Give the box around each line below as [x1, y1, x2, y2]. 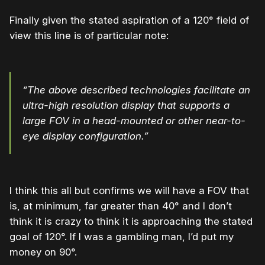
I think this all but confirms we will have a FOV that [9, 185, 249, 197]
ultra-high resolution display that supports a [22, 99, 230, 112]
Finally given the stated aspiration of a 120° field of [9, 14, 249, 27]
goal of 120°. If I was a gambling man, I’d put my [9, 231, 234, 243]
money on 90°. [9, 246, 77, 258]
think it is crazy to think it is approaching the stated [9, 215, 253, 228]
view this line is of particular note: [9, 30, 169, 42]
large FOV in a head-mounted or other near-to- [22, 115, 245, 127]
